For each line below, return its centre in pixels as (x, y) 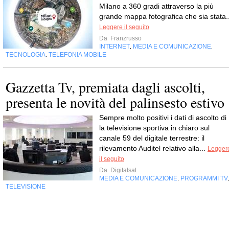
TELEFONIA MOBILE (77, 55)
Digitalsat (123, 170)
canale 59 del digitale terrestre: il (152, 138)
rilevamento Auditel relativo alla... (153, 148)
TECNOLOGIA (26, 55)
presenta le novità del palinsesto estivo (115, 102)
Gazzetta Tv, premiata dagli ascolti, (105, 87)
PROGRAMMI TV (204, 179)
